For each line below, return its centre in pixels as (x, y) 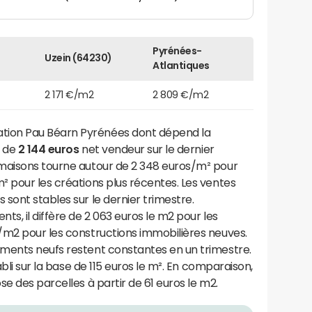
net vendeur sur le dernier (147, 149)
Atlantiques (181, 65)
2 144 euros (48, 149)
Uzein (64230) (78, 57)
